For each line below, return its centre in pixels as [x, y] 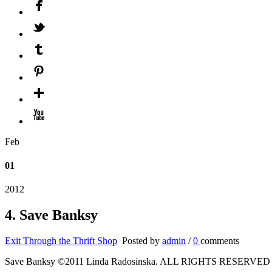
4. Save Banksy [51, 215]
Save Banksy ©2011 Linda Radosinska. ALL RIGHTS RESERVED [138, 262]
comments [220, 241]
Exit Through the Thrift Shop [61, 241]
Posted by [141, 241]
